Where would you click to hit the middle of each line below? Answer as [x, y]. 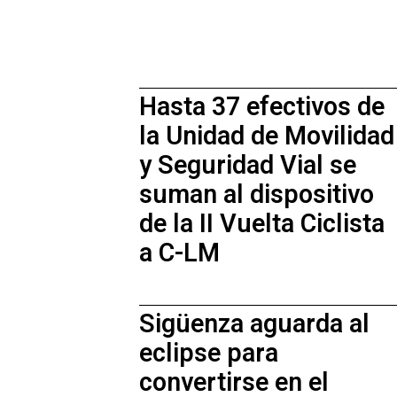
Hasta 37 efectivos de [262, 108]
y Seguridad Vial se [248, 166]
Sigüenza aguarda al [254, 324]
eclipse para [209, 353]
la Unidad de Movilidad [267, 137]
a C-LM [179, 254]
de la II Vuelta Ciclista [262, 225]
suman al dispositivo [257, 195]
